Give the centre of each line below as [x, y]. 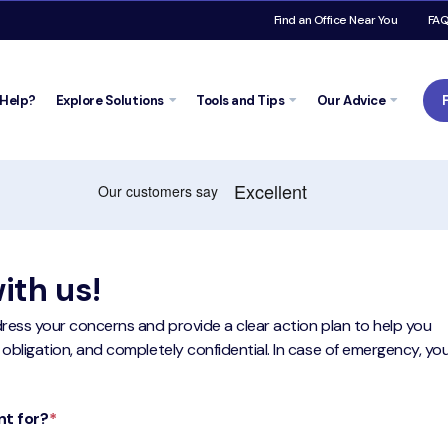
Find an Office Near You [335, 20]
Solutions [134, 100]
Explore [80, 100]
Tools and [227, 100]
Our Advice [351, 100]
